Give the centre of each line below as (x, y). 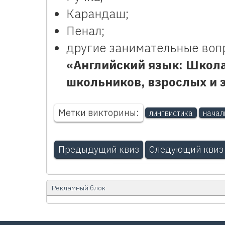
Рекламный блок (79, 188)
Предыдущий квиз (99, 149)
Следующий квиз (186, 149)
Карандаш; (97, 13)
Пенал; (85, 30)
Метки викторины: (99, 113)
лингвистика (171, 113)
